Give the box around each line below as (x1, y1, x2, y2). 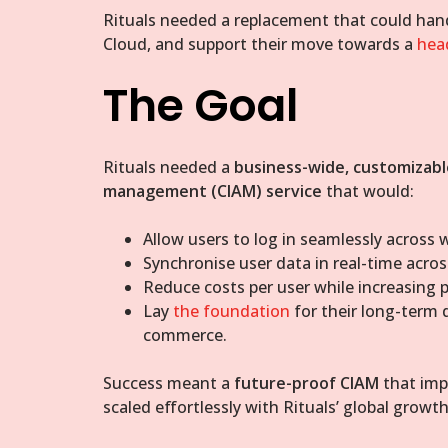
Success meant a (103, 372, 234, 395)
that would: (322, 180, 414, 203)
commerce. (143, 324, 227, 347)
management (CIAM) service (103, 180, 322, 203)
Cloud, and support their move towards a (103, 33, 417, 56)
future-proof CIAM (234, 372, 379, 395)
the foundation (173, 300, 290, 323)
